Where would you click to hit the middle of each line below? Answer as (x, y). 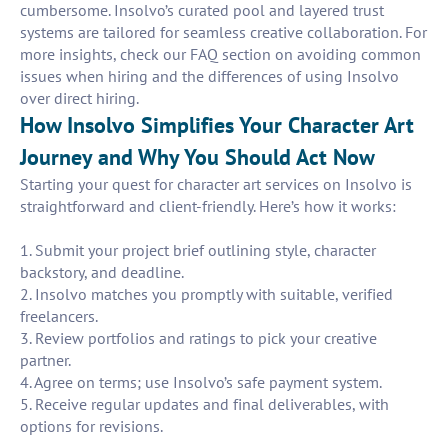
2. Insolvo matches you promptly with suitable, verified (206, 294)
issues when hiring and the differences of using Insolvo (209, 76)
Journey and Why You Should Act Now (197, 157)
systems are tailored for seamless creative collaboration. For (223, 32)
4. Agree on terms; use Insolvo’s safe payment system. (201, 382)
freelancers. (59, 316)
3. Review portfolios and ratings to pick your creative (198, 338)
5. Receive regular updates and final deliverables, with (204, 404)
